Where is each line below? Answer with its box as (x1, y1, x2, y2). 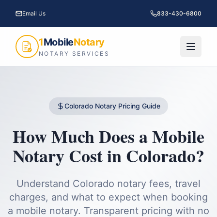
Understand (16, 178, 73, 189)
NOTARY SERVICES (39, 50, 109, 57)
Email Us (22, 10, 46, 17)
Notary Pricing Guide (93, 102, 160, 110)
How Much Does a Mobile (13, 124, 204, 149)
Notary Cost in (13, 143, 126, 168)
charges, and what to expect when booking (9, 191, 208, 203)
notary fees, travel (114, 178, 201, 189)
